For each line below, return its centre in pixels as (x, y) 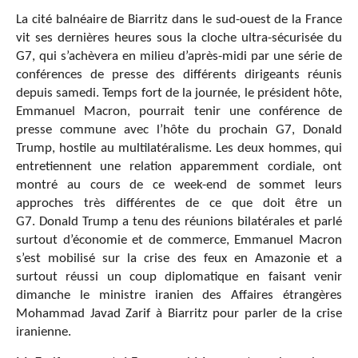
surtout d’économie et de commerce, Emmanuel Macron (179, 240)
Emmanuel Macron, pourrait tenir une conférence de (179, 111)
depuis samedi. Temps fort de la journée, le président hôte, (179, 93)
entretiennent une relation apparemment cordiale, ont (179, 166)
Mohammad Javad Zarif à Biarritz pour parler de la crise (179, 313)
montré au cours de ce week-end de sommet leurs (179, 185)
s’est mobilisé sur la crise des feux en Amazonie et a (179, 258)
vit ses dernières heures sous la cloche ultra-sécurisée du (179, 38)
